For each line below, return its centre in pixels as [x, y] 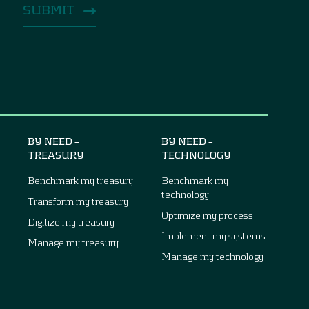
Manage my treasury [73, 242]
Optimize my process [207, 215]
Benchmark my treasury [80, 180]
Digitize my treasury [71, 221]
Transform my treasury [78, 201]
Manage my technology [212, 256]
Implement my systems [213, 235]
